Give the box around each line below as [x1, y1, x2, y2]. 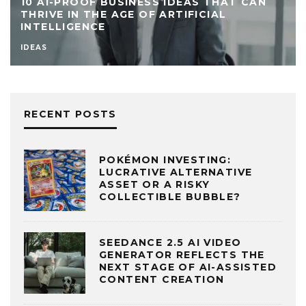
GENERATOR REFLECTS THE [99, 249, 265, 262]
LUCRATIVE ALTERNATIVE [99, 166, 253, 179]
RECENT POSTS [24, 107, 117, 120]
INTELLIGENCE [20, 20, 106, 33]
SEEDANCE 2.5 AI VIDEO [99, 236, 242, 249]
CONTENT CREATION [99, 273, 225, 286]
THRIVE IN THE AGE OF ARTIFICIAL [20, 8, 227, 20]
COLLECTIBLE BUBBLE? [99, 191, 241, 204]
